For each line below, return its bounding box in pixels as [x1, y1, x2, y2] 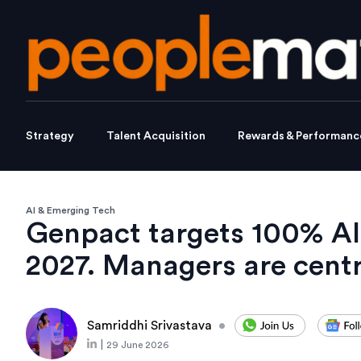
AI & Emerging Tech [26, 205, 115, 216]
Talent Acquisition [106, 131, 205, 143]
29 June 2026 [106, 340, 168, 351]
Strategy [26, 131, 74, 143]
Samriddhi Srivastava [87, 319, 212, 333]
